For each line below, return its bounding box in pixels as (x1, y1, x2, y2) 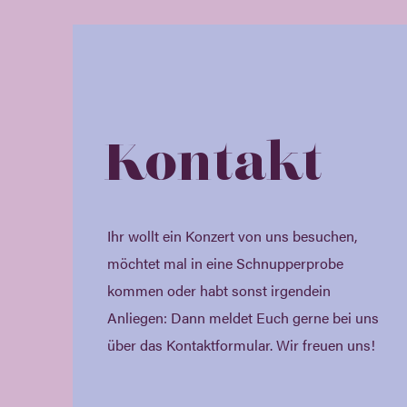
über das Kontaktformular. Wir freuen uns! (106, 334, 375, 355)
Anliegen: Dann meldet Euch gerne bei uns (106, 307, 379, 328)
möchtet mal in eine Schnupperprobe (106, 253, 343, 273)
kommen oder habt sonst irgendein (106, 280, 331, 301)
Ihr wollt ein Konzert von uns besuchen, (106, 225, 357, 246)
